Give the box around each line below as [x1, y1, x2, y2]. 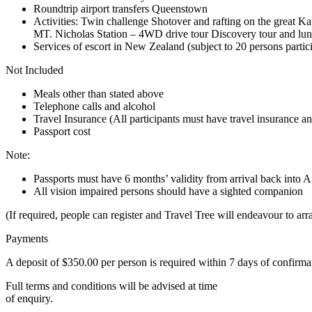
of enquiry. [6, 292, 53, 304]
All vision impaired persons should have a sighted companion [33, 185, 303, 197]
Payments [6, 232, 48, 244]
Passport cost [33, 125, 91, 137]
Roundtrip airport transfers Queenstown [33, 2, 208, 15]
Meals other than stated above [33, 87, 164, 100]
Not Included [6, 63, 63, 76]
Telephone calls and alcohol [33, 100, 155, 112]
